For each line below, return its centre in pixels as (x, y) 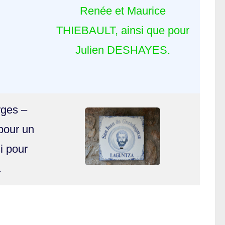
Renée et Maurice (123, 11)
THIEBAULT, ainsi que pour (123, 31)
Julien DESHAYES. (123, 50)
